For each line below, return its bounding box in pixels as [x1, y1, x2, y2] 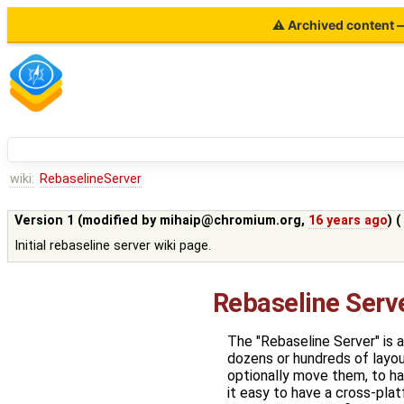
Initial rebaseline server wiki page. [14, 238, 212, 254]
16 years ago [308, 213, 389, 229]
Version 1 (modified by [14, 213, 161, 229]
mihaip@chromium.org [160, 213, 302, 229]
